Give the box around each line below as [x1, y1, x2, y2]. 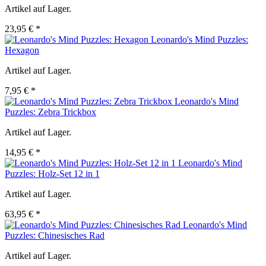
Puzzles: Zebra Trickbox [5, 107, 96, 118]
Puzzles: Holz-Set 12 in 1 [5, 169, 100, 179]
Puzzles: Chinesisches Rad [5, 230, 104, 241]
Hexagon [5, 45, 39, 56]
